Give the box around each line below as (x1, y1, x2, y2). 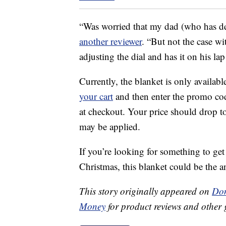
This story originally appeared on (79, 185, 212, 198)
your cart (79, 90, 113, 103)
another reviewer (79, 35, 142, 48)
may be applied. (79, 120, 140, 133)
